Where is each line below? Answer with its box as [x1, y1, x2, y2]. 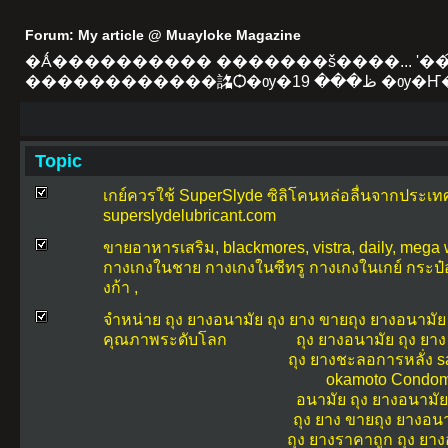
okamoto [326, 371, 387, 389]
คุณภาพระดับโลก [103, 331, 227, 349]
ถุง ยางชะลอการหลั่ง [288, 351, 433, 369]
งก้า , [103, 279, 138, 297]
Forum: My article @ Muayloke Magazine [25, 27, 301, 43]
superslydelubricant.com [103, 207, 276, 225]
